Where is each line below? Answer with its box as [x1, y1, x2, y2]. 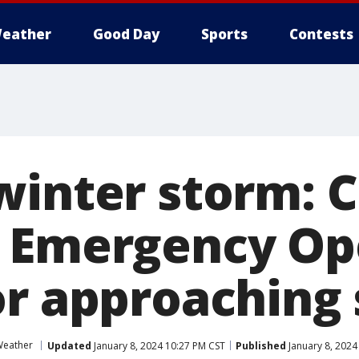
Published [236, 338, 286, 353]
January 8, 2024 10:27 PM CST [91, 338, 225, 353]
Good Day [93, 25, 159, 43]
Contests [289, 25, 353, 43]
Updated [47, 338, 91, 353]
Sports [201, 25, 248, 43]
